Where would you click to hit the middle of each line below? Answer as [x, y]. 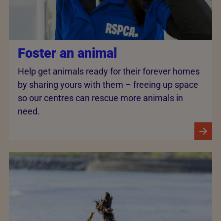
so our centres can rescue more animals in [100, 98]
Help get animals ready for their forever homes [109, 72]
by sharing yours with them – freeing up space [108, 85]
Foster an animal [67, 53]
